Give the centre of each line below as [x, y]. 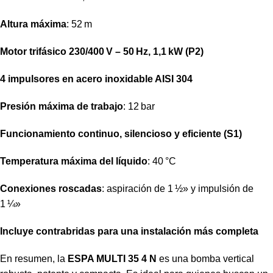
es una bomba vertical [205, 258]
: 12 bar [139, 106]
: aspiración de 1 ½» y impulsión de [178, 188]
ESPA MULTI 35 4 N [112, 258]
